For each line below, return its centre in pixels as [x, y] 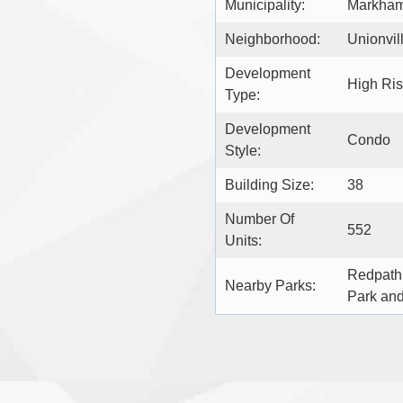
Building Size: [269, 184]
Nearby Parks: [270, 285]
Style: [243, 150]
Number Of [260, 219]
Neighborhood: [273, 39]
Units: [243, 240]
